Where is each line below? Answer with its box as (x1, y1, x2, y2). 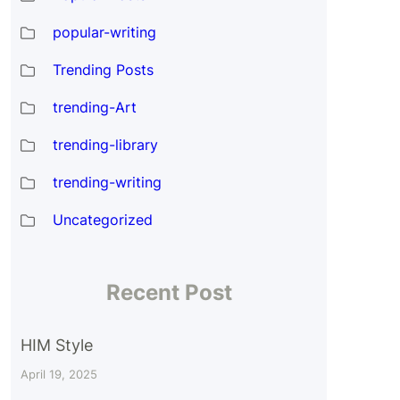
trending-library (52, 135, 158, 154)
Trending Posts (52, 60, 154, 79)
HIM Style (20, 335, 93, 354)
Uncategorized (52, 210, 153, 229)
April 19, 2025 (20, 366, 97, 381)
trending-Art (52, 97, 137, 116)
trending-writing (52, 172, 162, 191)
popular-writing (52, 22, 156, 41)
